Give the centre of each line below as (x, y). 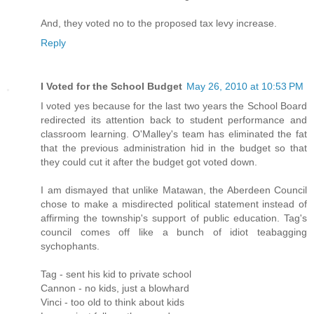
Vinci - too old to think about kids (112, 302)
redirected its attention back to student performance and (174, 120)
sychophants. (70, 246)
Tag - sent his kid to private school (116, 274)
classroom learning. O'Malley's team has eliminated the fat (174, 134)
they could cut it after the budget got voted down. (149, 162)
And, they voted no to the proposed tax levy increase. (159, 23)
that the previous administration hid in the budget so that (174, 148)
